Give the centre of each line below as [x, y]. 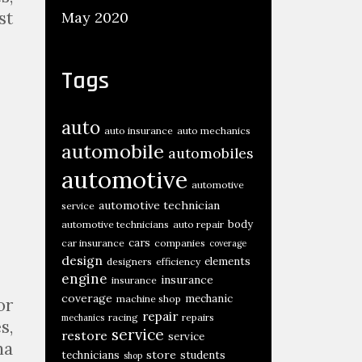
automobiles [211, 153]
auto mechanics [214, 130]
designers [129, 261]
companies [180, 243]
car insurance [93, 243]
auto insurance [139, 130]
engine [84, 279]
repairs [198, 317]
